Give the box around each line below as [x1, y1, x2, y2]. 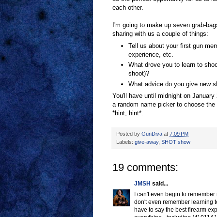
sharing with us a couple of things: [112, 30, 208, 38]
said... [151, 180, 168, 187]
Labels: [116, 139, 135, 145]
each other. [112, 4, 143, 12]
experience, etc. [128, 51, 173, 59]
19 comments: [112, 161, 178, 174]
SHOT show [161, 139, 190, 145]
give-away [135, 139, 158, 145]
